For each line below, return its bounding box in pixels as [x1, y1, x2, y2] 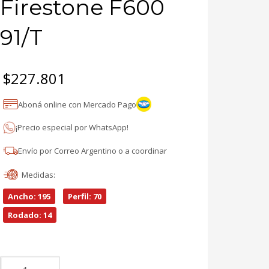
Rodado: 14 [7, 210, 52, 221]
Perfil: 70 [67, 191, 101, 202]
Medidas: [21, 169, 55, 181]
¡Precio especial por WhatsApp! [15, 122, 128, 133]
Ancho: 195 [7, 191, 50, 202]
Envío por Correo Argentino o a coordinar [17, 145, 167, 156]
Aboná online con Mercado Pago [17, 98, 136, 110]
